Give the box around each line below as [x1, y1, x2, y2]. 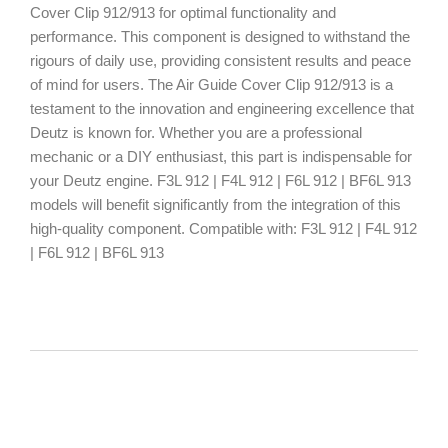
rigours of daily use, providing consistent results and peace [30, 52, 411, 70]
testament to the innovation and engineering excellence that [30, 100, 414, 118]
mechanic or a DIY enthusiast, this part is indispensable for [30, 148, 412, 166]
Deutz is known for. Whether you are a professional [30, 124, 362, 142]
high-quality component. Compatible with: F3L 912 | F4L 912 [30, 220, 417, 238]
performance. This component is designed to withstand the [30, 28, 410, 46]
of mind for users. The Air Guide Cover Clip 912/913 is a [30, 76, 393, 94]
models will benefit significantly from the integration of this [30, 196, 401, 214]
